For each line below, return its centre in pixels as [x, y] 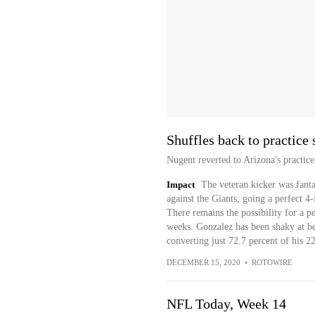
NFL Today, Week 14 [226, 304]
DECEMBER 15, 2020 [203, 262]
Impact [180, 185]
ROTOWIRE [272, 262]
